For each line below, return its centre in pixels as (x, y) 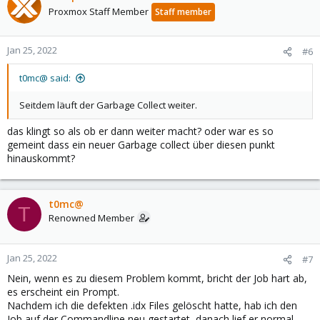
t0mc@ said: (45, 78)
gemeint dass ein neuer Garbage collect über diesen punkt (141, 145)
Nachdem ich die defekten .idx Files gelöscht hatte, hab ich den (152, 305)
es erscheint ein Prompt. (63, 292)
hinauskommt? (41, 158)
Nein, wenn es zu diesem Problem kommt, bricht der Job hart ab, (157, 278)
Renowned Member (91, 218)
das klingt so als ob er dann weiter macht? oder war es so (140, 131)
